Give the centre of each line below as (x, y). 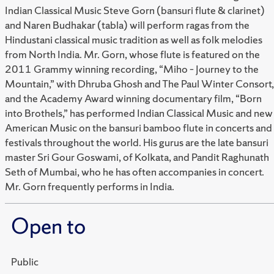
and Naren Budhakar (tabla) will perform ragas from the (127, 25)
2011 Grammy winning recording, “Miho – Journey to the (132, 69)
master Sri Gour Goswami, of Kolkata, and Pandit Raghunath (137, 157)
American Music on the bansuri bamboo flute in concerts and (139, 128)
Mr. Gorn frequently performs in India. (90, 187)
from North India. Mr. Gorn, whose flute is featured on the (132, 54)
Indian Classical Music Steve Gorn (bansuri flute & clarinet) (135, 10)
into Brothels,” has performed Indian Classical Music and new (139, 113)
